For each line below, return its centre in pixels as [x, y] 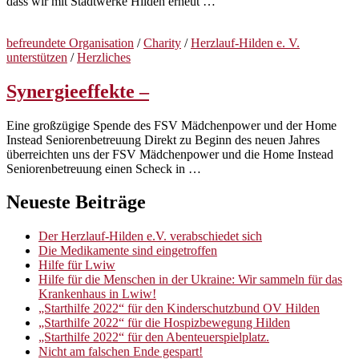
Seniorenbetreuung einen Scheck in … [104, 168]
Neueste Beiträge [76, 202]
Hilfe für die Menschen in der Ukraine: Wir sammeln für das [190, 280]
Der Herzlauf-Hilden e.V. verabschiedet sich [150, 236]
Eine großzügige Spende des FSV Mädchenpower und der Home [171, 125]
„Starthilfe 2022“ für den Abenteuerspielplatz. [154, 337]
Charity [162, 42]
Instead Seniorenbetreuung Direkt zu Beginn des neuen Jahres [163, 139]
